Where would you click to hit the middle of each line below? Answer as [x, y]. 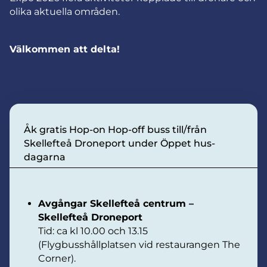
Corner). [57, 258]
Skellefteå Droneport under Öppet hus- [119, 143]
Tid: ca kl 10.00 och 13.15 [93, 231]
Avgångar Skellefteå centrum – [116, 203]
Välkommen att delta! [65, 49]
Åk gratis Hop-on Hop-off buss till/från [115, 129]
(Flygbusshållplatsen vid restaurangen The [139, 244]
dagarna [45, 157]
